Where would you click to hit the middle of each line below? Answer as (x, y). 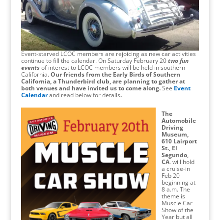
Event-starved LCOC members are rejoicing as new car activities (108, 54)
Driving (172, 128)
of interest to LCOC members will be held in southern (112, 68)
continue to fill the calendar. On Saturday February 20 (94, 61)
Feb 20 (170, 176)
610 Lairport (179, 141)
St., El (169, 148)
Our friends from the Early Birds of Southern (115, 75)
